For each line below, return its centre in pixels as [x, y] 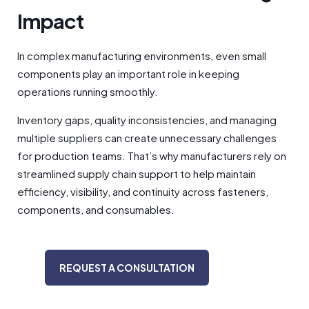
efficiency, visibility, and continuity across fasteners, [143, 191]
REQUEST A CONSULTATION [127, 267]
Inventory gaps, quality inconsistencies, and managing [147, 119]
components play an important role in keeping [128, 73]
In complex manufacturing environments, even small [142, 55]
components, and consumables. [96, 209]
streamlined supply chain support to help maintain [137, 173]
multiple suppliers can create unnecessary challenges [147, 137]
